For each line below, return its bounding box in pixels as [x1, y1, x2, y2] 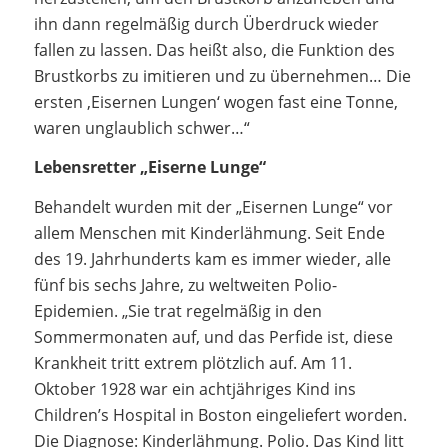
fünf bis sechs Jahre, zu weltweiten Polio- [33, 273, 337, 296]
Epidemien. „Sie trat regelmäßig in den [33, 299, 322, 322]
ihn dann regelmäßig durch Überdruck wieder [33, 12, 379, 35]
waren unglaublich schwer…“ [33, 116, 250, 139]
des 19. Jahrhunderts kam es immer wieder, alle [33, 247, 391, 270]
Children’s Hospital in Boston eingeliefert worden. [33, 403, 407, 426]
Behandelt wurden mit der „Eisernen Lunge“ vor [33, 195, 393, 218]
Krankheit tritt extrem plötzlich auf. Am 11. [33, 351, 352, 374]
